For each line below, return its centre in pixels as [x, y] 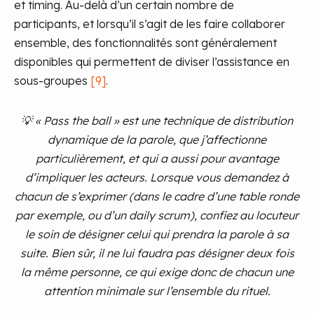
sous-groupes [52, 81]
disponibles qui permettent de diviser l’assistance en [152, 62]
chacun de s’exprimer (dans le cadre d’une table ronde [157, 197]
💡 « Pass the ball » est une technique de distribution [157, 121]
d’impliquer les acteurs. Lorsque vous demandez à [157, 178]
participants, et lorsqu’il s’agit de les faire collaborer [150, 24]
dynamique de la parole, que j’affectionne [157, 140]
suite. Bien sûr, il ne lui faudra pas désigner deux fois [157, 253]
